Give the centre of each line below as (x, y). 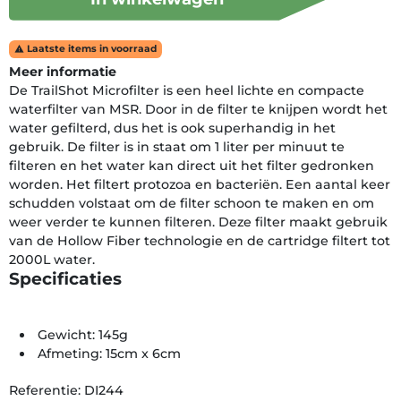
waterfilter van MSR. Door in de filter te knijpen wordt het (198, 109)
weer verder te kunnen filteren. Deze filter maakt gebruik (198, 222)
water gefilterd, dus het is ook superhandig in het (172, 128)
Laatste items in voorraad (90, 48)
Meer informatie (63, 71)
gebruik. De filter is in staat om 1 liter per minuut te (177, 146)
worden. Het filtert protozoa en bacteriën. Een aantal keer (200, 184)
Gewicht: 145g (83, 334)
